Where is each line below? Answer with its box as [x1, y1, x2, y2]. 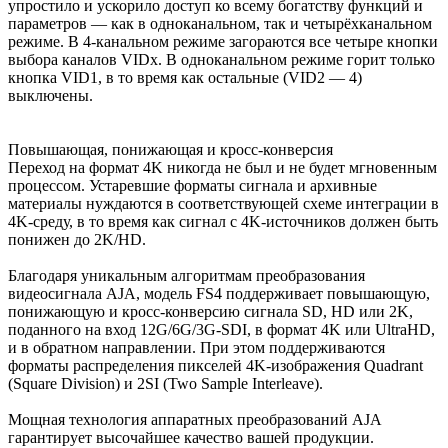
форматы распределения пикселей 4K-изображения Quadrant [8, 356, 423, 374]
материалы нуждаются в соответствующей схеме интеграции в [8, 194, 439, 212]
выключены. [8, 86, 93, 104]
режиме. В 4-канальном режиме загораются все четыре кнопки [8, 32, 438, 50]
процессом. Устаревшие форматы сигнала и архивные [8, 176, 377, 194]
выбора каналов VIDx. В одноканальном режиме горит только [8, 50, 435, 68]
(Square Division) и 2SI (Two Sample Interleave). [8, 374, 323, 392]
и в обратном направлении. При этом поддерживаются [8, 338, 385, 356]
